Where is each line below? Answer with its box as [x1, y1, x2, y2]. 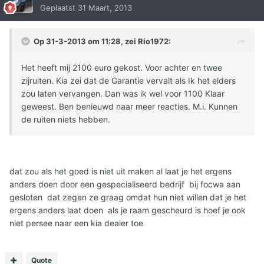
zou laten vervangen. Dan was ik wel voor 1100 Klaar [21, 88, 225, 98]
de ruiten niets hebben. [21, 114, 110, 124]
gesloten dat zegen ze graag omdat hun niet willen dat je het [9, 192, 246, 202]
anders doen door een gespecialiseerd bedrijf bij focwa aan [9, 179, 240, 189]
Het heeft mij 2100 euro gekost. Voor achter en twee [21, 62, 222, 72]
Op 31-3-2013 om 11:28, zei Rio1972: [34, 36, 171, 46]
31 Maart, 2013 [78, 2, 132, 12]
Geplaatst [40, 2, 78, 12]
